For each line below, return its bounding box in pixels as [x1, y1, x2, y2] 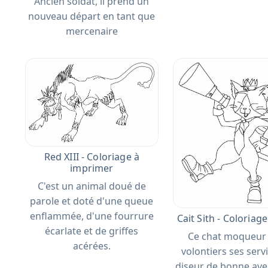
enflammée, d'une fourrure [29, 209, 154, 223]
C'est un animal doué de [37, 179, 146, 193]
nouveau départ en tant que [28, 10, 156, 23]
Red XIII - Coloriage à [44, 150, 140, 163]
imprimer [70, 161, 114, 175]
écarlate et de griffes [45, 224, 139, 237]
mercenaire [65, 25, 118, 38]
